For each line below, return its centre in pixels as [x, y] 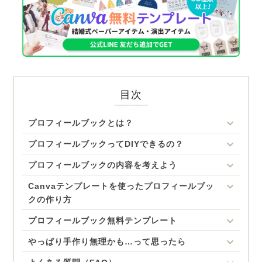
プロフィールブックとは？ [81, 123]
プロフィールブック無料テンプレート [103, 220]
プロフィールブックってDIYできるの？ [106, 144]
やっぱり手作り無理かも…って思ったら [107, 241]
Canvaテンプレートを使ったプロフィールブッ [121, 186]
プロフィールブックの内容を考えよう [103, 165]
